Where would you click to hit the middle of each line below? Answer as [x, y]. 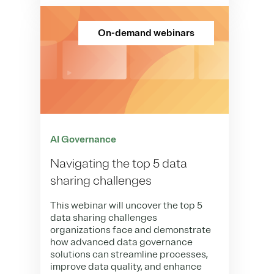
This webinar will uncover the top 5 [126, 206]
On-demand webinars [146, 33]
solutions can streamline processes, [129, 255]
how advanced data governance [121, 243]
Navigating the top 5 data [119, 164]
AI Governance [83, 140]
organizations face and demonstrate [131, 230]
